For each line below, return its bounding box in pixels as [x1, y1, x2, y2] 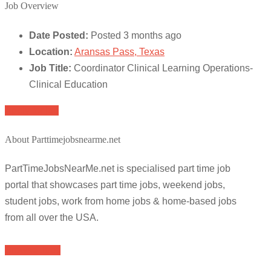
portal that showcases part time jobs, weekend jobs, [5, 180, 225, 191]
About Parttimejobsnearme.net [5, 134, 120, 145]
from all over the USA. [5, 212, 99, 223]
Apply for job [5, 105, 59, 116]
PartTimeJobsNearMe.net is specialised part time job [5, 163, 230, 174]
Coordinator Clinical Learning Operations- [74, 62, 253, 73]
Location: [29, 46, 73, 57]
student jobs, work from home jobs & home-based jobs [5, 196, 237, 207]
